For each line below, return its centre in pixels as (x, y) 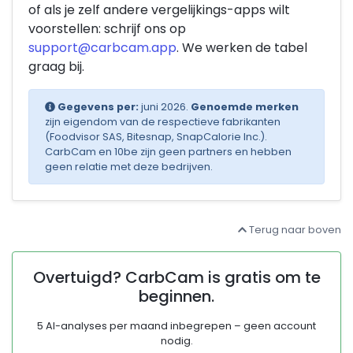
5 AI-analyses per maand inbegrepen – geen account (176, 326)
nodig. (176, 341)
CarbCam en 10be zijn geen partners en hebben (168, 152)
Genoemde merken (244, 107)
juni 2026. (164, 107)
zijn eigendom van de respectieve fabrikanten (163, 122)
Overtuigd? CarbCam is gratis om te (176, 277)
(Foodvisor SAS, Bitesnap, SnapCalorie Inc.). (156, 137)
